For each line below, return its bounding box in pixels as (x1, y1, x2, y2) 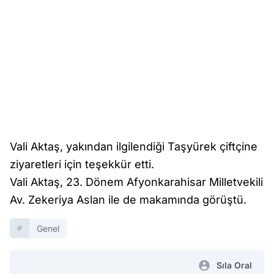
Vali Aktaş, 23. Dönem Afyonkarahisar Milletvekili (10, 175, 263, 188)
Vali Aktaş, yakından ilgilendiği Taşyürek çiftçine (10, 139, 257, 153)
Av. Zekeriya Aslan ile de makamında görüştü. (10, 193, 246, 206)
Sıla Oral (217, 259, 252, 270)
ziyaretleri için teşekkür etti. (10, 157, 154, 171)
